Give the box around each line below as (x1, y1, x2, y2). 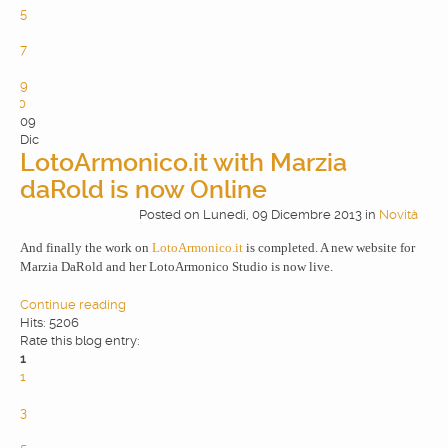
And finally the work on (20, 239, 152, 255)
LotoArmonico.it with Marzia (20, 147, 347, 177)
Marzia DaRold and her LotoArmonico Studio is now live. (20, 258, 333, 274)
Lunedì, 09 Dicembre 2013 (203, 206, 362, 222)
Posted (139, 206, 181, 222)
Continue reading (20, 296, 126, 312)
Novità (379, 206, 418, 222)
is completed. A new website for (243, 239, 415, 255)
